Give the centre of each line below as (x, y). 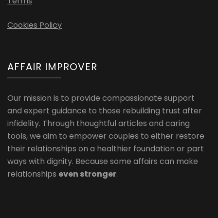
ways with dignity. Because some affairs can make (103, 162)
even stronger (87, 174)
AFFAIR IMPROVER (52, 67)
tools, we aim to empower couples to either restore (106, 136)
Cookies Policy (35, 25)
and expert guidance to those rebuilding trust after (105, 111)
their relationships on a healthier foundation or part (106, 149)
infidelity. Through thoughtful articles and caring (99, 124)
